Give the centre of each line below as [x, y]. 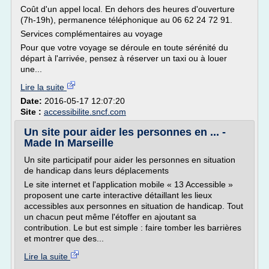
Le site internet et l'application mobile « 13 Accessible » [128, 184]
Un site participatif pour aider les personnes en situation [130, 160]
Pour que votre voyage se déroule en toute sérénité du [124, 47]
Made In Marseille [69, 143]
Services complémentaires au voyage [92, 34]
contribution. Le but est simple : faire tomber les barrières [133, 228]
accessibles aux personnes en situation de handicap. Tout [134, 206]
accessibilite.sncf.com [85, 112]
